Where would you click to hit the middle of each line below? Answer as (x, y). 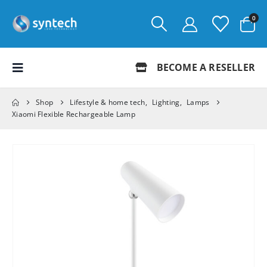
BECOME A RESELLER (204, 67)
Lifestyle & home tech (108, 102)
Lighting (166, 102)
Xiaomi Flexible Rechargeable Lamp (74, 114)
